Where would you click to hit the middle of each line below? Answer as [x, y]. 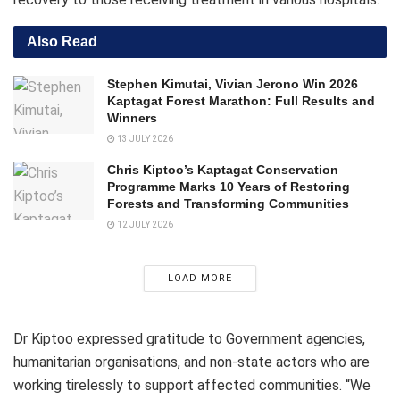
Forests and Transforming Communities [228, 204]
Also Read [62, 42]
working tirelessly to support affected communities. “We [192, 386]
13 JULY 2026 [144, 139]
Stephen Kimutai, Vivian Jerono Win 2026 [233, 84]
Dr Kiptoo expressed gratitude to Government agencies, [189, 339]
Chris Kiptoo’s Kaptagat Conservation [223, 170]
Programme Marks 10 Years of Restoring [229, 187]
